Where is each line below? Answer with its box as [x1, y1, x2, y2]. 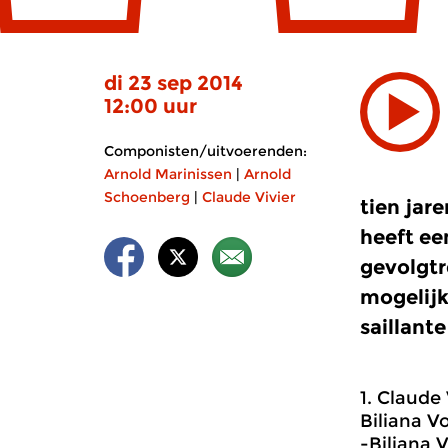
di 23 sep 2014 [104, 71, 243, 95]
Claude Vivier [202, 188, 296, 206]
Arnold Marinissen [104, 165, 232, 183]
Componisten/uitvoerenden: [104, 142, 307, 160]
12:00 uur [104, 94, 197, 118]
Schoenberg [104, 188, 190, 206]
